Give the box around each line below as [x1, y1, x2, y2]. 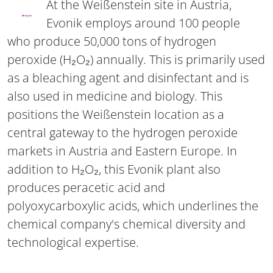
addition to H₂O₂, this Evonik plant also [7, 160, 221, 177]
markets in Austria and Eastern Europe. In [7, 142, 237, 159]
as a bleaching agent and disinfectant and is [7, 69, 249, 86]
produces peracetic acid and [7, 179, 165, 196]
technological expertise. [7, 233, 139, 250]
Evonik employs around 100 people [46, 14, 240, 31]
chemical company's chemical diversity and [7, 215, 246, 232]
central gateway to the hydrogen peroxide [7, 124, 238, 141]
